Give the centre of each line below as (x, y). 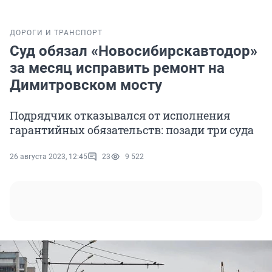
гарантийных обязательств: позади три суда (132, 130)
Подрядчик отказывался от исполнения (120, 116)
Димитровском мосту (86, 85)
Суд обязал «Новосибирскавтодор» (134, 51)
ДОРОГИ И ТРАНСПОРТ (56, 33)
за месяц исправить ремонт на (117, 68)
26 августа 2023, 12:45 (49, 157)
